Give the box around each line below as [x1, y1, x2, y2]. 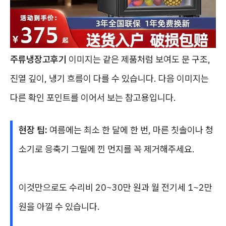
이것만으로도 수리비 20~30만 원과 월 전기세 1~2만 [19, 182, 212, 193]
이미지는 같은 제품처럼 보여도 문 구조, [67, 53, 210, 65]
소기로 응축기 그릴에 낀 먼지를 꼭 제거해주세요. [19, 143, 195, 155]
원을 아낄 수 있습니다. [19, 201, 100, 212]
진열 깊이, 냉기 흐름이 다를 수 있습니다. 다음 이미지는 [10, 73, 209, 84]
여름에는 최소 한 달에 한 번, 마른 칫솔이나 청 [47, 124, 213, 136]
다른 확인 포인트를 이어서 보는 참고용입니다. [10, 92, 176, 103]
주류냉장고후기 [10, 53, 67, 65]
